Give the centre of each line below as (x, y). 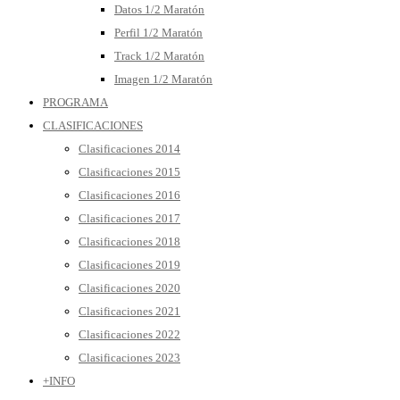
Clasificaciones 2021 (129, 311)
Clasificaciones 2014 (129, 149)
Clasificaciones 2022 (129, 334)
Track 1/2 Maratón (159, 56)
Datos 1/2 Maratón (159, 9)
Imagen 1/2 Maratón (163, 79)
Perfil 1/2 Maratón (158, 33)
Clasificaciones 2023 (129, 358)
